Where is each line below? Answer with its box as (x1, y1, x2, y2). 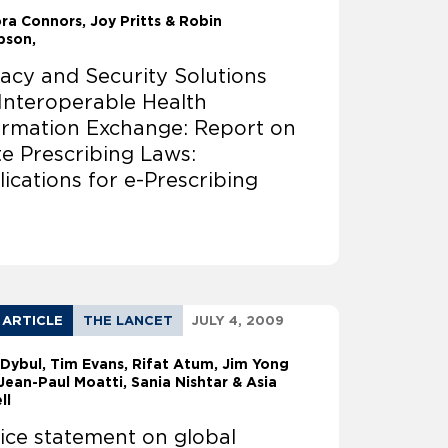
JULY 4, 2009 (192, 313, 285, 329)
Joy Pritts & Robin (90, 13, 223, 30)
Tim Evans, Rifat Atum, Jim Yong (50, 356, 290, 373)
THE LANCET (83, 313, 174, 329)
